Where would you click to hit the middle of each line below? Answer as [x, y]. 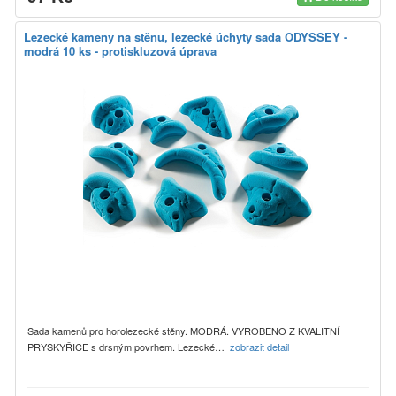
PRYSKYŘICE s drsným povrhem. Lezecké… [129, 346]
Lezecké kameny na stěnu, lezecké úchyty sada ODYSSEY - [186, 36]
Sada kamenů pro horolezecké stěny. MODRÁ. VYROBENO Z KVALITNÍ [183, 330]
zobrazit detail [261, 346]
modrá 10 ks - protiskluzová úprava [120, 50]
